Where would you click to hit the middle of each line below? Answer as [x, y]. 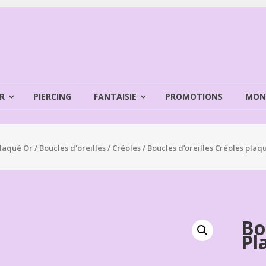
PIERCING [52, 96]
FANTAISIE [115, 96]
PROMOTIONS [194, 96]
